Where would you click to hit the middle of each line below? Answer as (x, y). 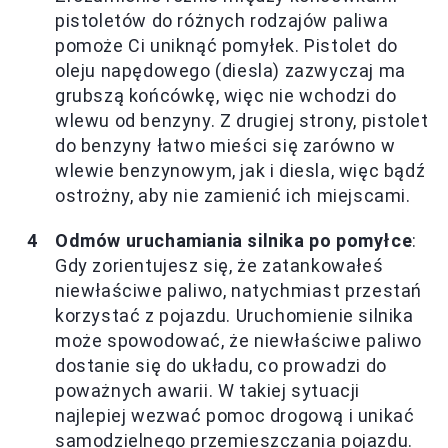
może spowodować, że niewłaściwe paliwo (238, 340)
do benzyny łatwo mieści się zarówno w (225, 145)
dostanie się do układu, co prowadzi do (221, 365)
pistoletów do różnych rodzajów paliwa (222, 20)
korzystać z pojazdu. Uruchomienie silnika (234, 315)
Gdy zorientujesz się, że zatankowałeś (219, 265)
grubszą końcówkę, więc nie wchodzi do (226, 95)
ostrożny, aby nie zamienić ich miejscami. (233, 195)
